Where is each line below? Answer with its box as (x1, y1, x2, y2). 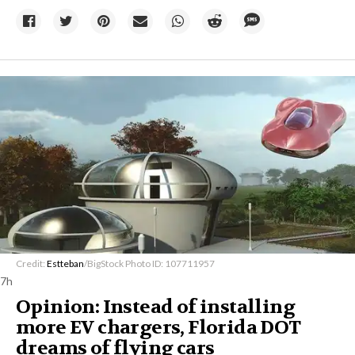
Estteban (47, 258, 84, 269)
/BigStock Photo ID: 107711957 (84, 258, 215, 269)
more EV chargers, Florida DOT (16, 315, 301, 340)
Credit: (16, 258, 47, 269)
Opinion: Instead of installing (16, 295, 295, 319)
